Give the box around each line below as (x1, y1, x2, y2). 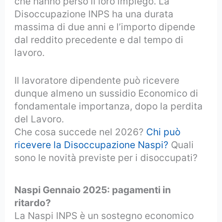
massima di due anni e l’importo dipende (14, 21, 196, 33)
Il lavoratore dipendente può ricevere (14, 75, 180, 87)
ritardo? (14, 197, 52, 209)
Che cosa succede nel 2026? (14, 126, 147, 138)
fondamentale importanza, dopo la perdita (14, 101, 203, 112)
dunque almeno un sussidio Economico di (14, 88, 199, 100)
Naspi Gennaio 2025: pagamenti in (14, 184, 171, 196)
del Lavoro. (14, 113, 64, 125)
